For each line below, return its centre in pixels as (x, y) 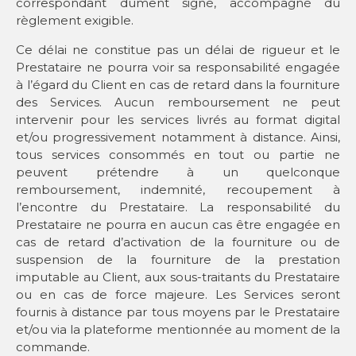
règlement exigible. (76, 21)
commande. (53, 346)
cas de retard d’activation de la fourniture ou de (178, 242)
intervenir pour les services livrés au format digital (178, 119)
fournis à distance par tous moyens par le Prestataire (178, 311)
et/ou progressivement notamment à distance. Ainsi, (178, 137)
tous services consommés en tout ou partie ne (178, 154)
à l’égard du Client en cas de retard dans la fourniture (178, 84)
